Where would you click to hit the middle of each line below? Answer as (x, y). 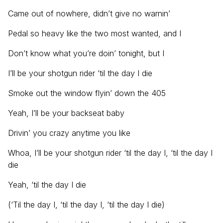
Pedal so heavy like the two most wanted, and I (95, 33)
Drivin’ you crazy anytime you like (69, 133)
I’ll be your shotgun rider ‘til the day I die (80, 73)
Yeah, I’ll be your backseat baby (66, 113)
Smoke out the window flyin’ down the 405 (87, 93)
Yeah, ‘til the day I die (47, 185)
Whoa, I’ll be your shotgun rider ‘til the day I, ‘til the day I (110, 153)
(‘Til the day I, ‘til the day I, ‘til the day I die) (86, 205)
